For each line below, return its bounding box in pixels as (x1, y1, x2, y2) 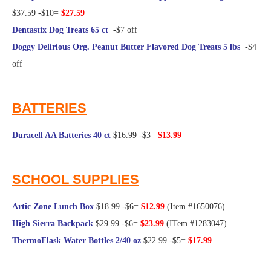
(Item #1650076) (165, 202, 225, 212)
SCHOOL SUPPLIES (12, 172, 139, 188)
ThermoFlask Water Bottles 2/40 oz (12, 236, 141, 246)
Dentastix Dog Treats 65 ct (12, 25, 108, 35)
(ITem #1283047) (164, 219, 227, 229)
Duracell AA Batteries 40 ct (12, 131, 111, 140)
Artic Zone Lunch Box (12, 202, 94, 212)
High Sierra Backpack (12, 219, 93, 229)
